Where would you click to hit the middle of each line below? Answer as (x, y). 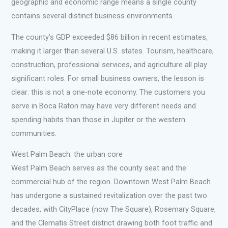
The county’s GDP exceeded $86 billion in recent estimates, (110, 37)
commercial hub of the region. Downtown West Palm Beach (111, 182)
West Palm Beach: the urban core (67, 154)
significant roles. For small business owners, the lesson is (108, 78)
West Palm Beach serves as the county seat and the (99, 168)
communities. (34, 133)
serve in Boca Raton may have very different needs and (104, 106)
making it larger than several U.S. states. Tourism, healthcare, (113, 51)
